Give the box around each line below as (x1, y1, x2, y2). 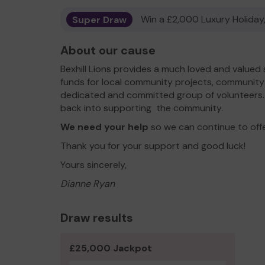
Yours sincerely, (60, 159, 127, 171)
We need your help (60, 121, 148, 133)
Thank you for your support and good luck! (60, 140, 245, 152)
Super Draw (72, 13, 127, 25)
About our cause (60, 43, 156, 58)
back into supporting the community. (60, 102, 228, 114)
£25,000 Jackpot (69, 242, 152, 254)
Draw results (60, 210, 133, 225)
